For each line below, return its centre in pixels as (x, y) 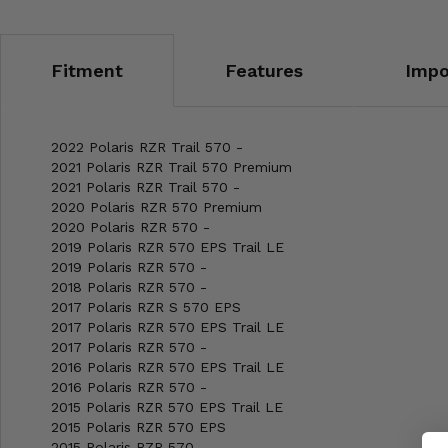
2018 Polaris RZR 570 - (129, 287)
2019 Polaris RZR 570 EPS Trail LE (167, 247)
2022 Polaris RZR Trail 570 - (147, 147)
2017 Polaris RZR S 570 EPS (146, 307)
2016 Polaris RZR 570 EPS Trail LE (167, 367)
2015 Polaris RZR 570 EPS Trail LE (167, 407)
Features (264, 71)
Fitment (87, 71)
